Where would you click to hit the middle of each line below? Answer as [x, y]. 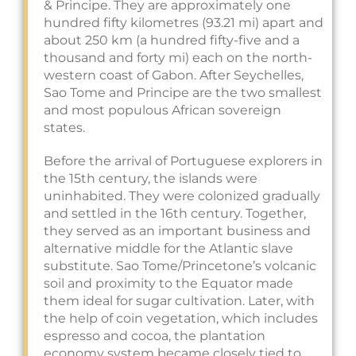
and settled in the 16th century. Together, [175, 213]
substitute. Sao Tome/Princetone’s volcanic [180, 266]
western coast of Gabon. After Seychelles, [174, 75]
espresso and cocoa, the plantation [155, 336]
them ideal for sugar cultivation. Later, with [179, 301]
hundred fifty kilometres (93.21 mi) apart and [184, 23]
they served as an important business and [177, 231]
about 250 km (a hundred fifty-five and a [172, 40]
